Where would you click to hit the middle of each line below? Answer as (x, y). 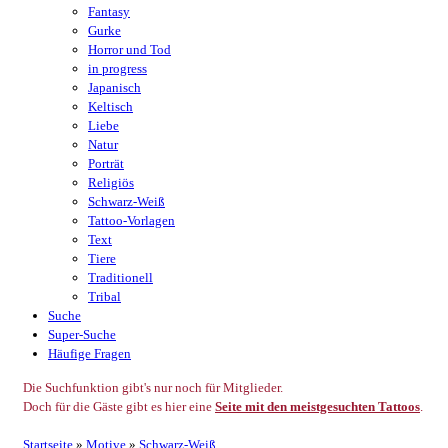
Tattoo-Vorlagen (131, 220)
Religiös (111, 182)
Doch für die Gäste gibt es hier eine (119, 406)
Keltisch (110, 106)
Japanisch (114, 87)
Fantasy (109, 11)
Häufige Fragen (89, 353)
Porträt (106, 163)
